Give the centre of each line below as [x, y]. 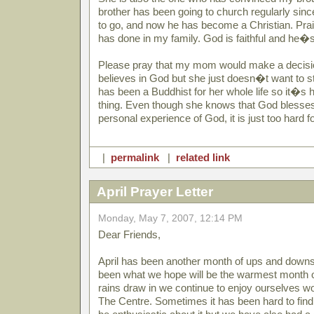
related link [203, 157]
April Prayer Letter [155, 192]
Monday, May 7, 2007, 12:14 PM [170, 218]
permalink [135, 157]
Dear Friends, [129, 234]
